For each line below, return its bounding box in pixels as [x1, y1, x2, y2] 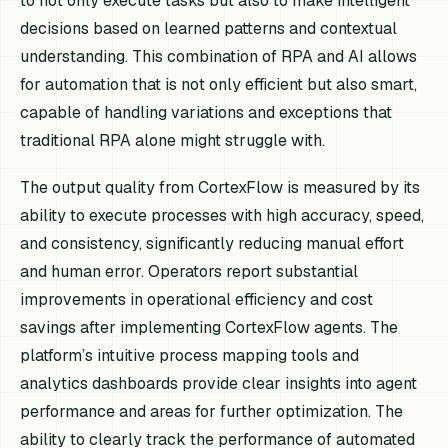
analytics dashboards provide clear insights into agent [20, 372, 418, 394]
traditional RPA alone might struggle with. [20, 129, 326, 151]
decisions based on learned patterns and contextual [20, 17, 398, 39]
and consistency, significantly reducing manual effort [20, 232, 405, 254]
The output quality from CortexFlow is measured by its [20, 176, 421, 198]
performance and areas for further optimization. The [20, 400, 404, 422]
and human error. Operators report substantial [20, 260, 359, 282]
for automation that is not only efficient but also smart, [20, 73, 418, 95]
